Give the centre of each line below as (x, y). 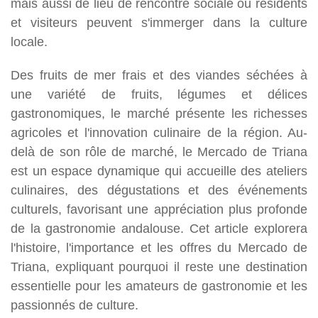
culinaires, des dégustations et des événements (159, 190)
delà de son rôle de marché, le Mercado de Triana (159, 151)
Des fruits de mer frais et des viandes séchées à (159, 75)
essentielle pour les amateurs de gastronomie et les (159, 285)
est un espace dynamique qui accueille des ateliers (159, 170)
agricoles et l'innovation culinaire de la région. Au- (159, 132)
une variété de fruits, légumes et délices (159, 94)
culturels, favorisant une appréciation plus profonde (159, 209)
